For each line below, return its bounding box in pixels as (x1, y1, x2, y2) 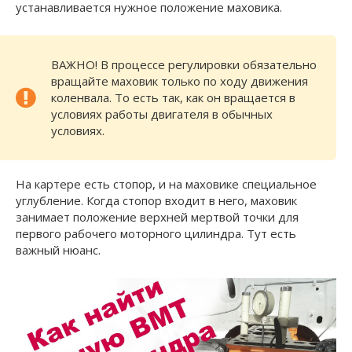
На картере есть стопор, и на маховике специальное (16, 175, 317, 192)
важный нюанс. (16, 241, 101, 258)
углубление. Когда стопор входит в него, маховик (16, 192, 297, 208)
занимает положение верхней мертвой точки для (16, 208, 299, 225)
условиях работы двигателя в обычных (51, 105, 273, 122)
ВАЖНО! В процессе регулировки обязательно (51, 56, 317, 72)
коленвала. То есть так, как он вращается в (51, 89, 295, 105)
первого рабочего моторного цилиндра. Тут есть (16, 225, 296, 241)
